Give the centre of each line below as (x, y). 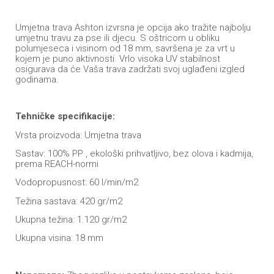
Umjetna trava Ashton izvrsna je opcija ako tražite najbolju (133, 27)
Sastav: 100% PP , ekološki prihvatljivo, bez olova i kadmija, (134, 153)
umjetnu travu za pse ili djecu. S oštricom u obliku (117, 38)
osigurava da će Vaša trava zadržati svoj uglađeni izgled (130, 69)
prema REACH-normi (57, 164)
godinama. (37, 79)
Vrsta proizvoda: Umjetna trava (78, 135)
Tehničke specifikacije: (65, 117)
